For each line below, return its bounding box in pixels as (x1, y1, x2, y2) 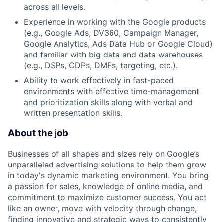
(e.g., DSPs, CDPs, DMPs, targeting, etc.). (24, 60, 178, 71)
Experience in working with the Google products (24, 17, 206, 27)
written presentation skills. (24, 108, 122, 118)
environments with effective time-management (24, 86, 199, 97)
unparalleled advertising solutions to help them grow (8, 159, 206, 169)
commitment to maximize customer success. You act (8, 192, 207, 202)
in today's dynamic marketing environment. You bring (8, 170, 209, 180)
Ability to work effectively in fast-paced (24, 75, 174, 86)
